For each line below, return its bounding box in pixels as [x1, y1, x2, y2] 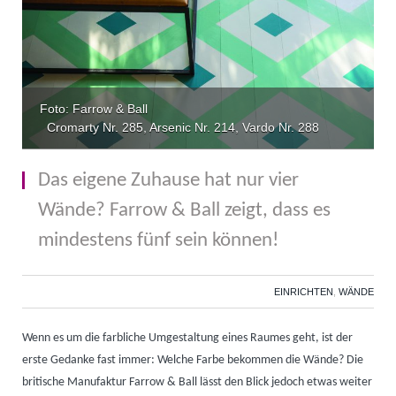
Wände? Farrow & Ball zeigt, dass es [38, 201, 331, 222]
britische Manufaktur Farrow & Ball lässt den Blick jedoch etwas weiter [22, 377, 372, 389]
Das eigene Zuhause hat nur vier [38, 171, 299, 192]
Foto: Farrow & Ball [40, 102, 148, 117]
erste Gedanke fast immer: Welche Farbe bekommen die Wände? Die [22, 354, 363, 367]
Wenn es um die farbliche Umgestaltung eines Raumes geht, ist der [22, 332, 353, 345]
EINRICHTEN [274, 286, 333, 298]
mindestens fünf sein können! [38, 231, 278, 252]
